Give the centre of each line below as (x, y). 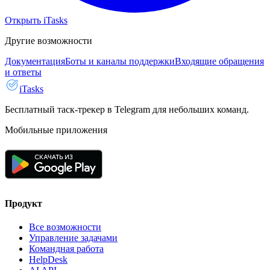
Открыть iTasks (36, 20)
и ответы (23, 72)
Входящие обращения (219, 61)
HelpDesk (48, 260)
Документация (35, 61)
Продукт (24, 203)
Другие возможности (49, 40)
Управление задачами (73, 238)
